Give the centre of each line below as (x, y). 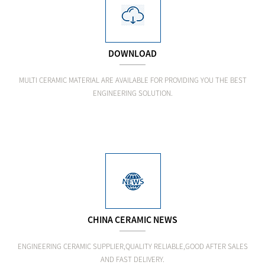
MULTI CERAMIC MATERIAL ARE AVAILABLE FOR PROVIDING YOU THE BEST (132, 80)
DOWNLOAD (132, 53)
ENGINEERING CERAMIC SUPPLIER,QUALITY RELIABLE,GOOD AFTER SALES (132, 246)
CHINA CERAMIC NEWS (132, 219)
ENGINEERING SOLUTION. (132, 93)
